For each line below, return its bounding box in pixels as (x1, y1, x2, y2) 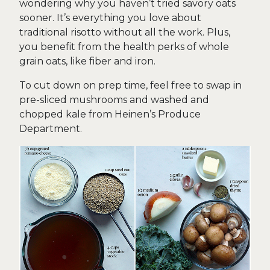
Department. (19, 123, 82, 134)
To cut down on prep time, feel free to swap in (19, 80, 242, 91)
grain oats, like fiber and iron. (19, 55, 155, 67)
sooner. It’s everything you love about (19, 12, 201, 24)
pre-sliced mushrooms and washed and (19, 94, 209, 105)
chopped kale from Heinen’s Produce (19, 108, 201, 120)
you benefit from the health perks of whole (19, 41, 229, 52)
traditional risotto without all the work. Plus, (19, 27, 230, 38)
